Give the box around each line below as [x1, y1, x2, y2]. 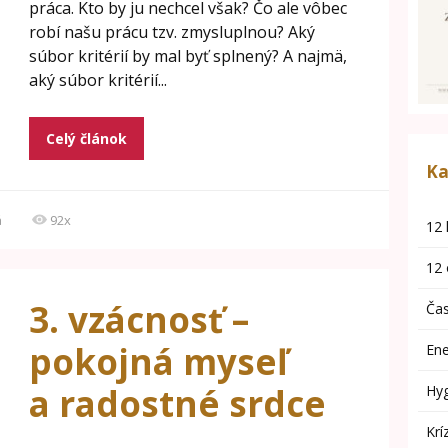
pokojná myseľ [28, 338, 288, 385]
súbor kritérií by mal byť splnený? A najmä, [28, 45, 347, 67]
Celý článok [45, 129, 127, 148]
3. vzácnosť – [28, 296, 249, 343]
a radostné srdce [28, 380, 326, 427]
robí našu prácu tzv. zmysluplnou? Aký [28, 21, 315, 43]
